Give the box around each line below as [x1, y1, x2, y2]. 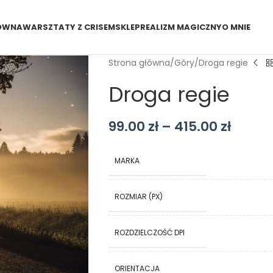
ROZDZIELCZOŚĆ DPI [114, 227, 185, 238]
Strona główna [108, 57, 170, 69]
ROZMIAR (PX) [114, 191, 163, 202]
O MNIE [221, 21, 250, 33]
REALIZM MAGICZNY [140, 21, 222, 33]
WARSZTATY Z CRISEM [22, 21, 115, 33]
